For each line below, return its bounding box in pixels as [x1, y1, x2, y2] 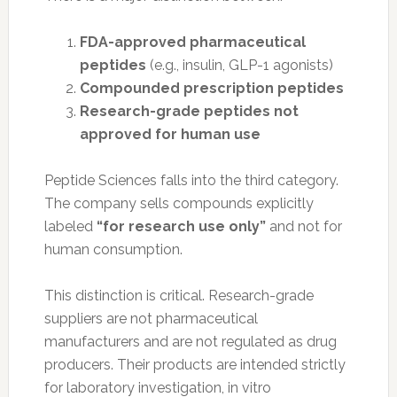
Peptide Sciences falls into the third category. [43, 171, 339, 189]
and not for [265, 217, 342, 235]
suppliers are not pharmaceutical [43, 309, 258, 327]
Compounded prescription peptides [79, 79, 344, 97]
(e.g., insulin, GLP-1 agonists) [145, 56, 333, 74]
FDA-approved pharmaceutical [79, 33, 306, 51]
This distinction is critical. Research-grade [43, 286, 314, 304]
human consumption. [43, 240, 183, 258]
